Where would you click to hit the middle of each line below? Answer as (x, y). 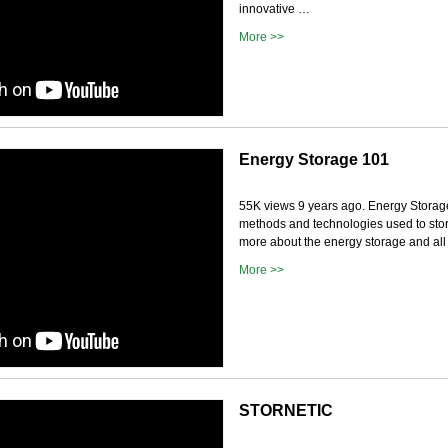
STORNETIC (286, 411)
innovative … (274, 9)
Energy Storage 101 (314, 160)
